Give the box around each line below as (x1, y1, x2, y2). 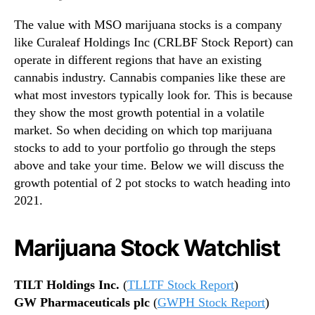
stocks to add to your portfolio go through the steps (14, 141, 276, 155)
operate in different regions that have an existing (14, 53, 262, 67)
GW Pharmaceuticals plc (14, 295, 150, 310)
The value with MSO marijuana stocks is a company (14, 18, 282, 32)
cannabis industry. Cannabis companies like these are (14, 70, 285, 85)
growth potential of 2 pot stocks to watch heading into (14, 176, 290, 191)
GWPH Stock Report (157, 295, 265, 310)
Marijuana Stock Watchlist (14, 234, 280, 262)
